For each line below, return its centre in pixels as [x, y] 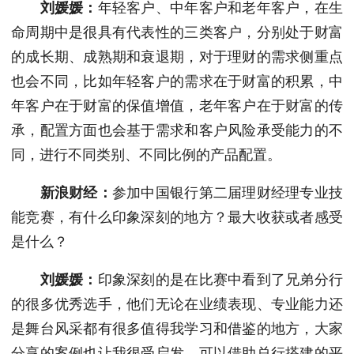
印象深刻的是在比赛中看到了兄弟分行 [220, 280]
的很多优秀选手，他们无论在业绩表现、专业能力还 [177, 304]
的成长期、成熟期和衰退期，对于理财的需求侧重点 [177, 57]
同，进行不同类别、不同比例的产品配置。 [146, 155]
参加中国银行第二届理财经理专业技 [228, 193]
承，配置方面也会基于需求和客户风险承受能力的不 [177, 130]
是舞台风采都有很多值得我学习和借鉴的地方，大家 [177, 329]
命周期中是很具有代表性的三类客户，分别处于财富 [177, 32]
